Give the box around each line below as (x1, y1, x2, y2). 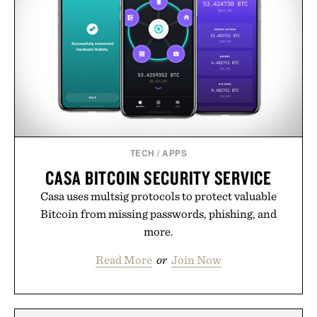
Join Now (171, 253, 221, 267)
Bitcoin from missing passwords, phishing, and (40, 207, 277, 221)
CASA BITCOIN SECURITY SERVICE (45, 166, 272, 190)
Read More (96, 253, 152, 267)
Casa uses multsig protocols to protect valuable (40, 189, 277, 204)
